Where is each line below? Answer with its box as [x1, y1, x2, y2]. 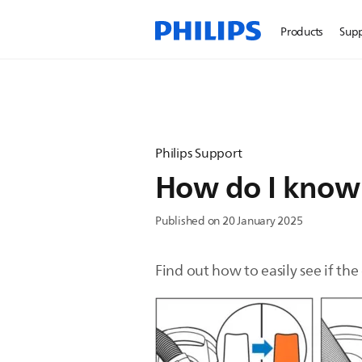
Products [280, 23, 324, 41]
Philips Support [155, 143, 242, 164]
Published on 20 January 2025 [155, 212, 303, 230]
